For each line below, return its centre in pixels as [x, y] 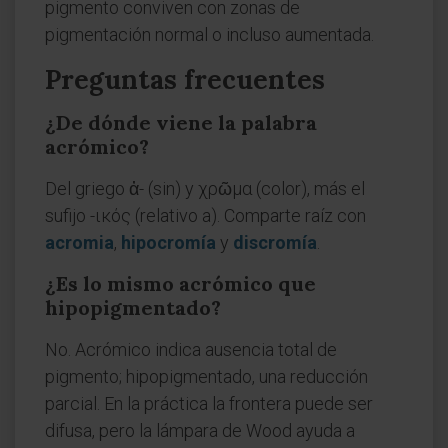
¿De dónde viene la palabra [181, 122]
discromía [275, 242]
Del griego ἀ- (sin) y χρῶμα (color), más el [205, 188]
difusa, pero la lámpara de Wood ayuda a [200, 430]
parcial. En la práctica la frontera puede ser [209, 403]
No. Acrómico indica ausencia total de [191, 349]
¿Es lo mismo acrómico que [180, 283]
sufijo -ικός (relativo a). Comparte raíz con [205, 215]
